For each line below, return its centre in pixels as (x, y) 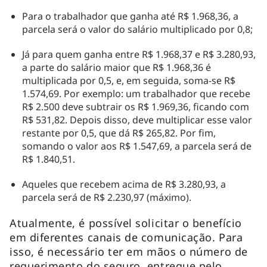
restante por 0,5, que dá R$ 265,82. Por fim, (119, 133)
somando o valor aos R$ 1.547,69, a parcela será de (136, 146)
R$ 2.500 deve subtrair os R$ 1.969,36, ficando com (135, 106)
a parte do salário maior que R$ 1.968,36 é (116, 67)
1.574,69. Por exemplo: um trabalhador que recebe (136, 93)
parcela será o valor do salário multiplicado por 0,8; (137, 29)
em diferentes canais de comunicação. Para (126, 237)
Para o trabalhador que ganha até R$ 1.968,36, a (130, 16)
